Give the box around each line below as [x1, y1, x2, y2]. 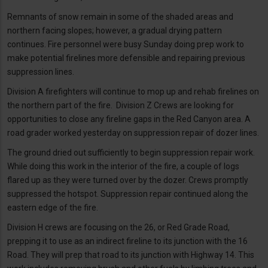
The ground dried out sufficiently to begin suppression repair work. [7, 147, 255, 157]
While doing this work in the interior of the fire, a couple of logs [7, 161, 239, 171]
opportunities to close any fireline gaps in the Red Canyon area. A [7, 114, 251, 124]
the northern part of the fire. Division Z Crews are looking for [7, 100, 234, 110]
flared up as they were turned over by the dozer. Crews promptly [7, 175, 248, 185]
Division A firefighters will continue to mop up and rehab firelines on [7, 86, 259, 96]
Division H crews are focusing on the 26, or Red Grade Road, [7, 222, 230, 232]
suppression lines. [7, 66, 74, 77]
